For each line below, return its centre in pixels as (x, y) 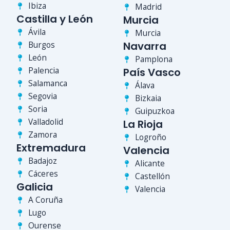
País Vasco (152, 73)
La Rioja (143, 124)
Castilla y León (55, 19)
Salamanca (47, 83)
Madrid (148, 7)
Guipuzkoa (155, 111)
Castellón (152, 176)
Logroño (150, 137)
